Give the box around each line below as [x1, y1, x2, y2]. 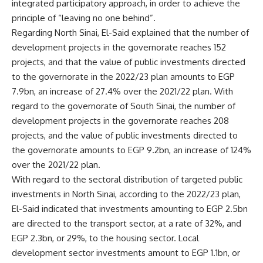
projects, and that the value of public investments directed [12, 56, 245, 68]
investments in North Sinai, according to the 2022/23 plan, [12, 188, 241, 200]
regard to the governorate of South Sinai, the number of [12, 100, 235, 112]
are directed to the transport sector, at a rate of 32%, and [12, 217, 241, 229]
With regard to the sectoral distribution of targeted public [12, 173, 242, 185]
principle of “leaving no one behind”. [12, 12, 156, 23]
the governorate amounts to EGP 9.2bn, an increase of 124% [12, 144, 251, 156]
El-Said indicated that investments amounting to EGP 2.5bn [12, 203, 248, 214]
